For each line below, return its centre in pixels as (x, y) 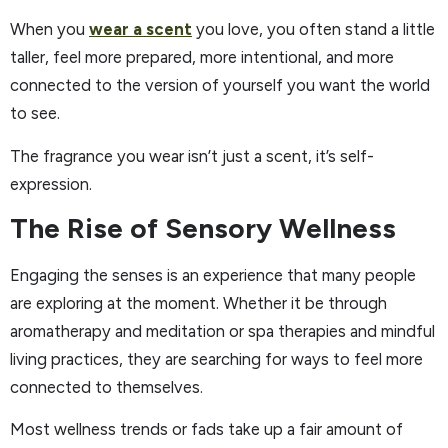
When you (49, 29)
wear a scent (140, 29)
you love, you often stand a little (313, 29)
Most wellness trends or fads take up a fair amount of (206, 429)
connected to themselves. (106, 387)
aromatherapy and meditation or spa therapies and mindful (222, 331)
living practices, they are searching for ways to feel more (216, 359)
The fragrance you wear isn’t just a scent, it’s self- (192, 155)
